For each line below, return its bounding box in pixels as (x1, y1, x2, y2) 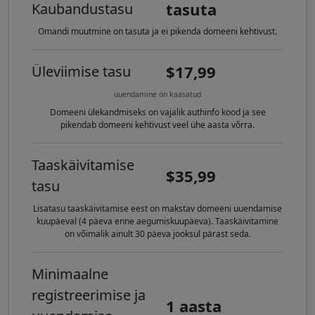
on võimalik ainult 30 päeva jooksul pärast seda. (64, 228, 251, 240)
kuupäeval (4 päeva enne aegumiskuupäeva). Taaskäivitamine (37, 215, 278, 228)
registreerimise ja (32, 285, 146, 305)
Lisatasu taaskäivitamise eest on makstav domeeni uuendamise (33, 202, 282, 215)
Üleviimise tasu (32, 62, 131, 82)
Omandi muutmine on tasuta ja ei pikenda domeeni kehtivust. (38, 25, 277, 38)
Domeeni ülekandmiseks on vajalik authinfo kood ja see (49, 106, 266, 119)
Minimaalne (32, 264, 108, 284)
